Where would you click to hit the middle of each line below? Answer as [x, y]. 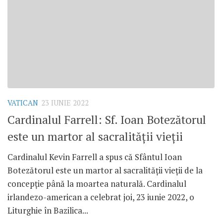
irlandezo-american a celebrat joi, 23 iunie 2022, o [101, 197]
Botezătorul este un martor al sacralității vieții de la [105, 170]
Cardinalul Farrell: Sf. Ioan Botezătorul [107, 119]
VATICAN [23, 103]
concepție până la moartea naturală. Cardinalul [97, 183]
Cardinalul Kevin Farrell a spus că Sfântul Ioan [95, 157]
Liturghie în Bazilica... [48, 210]
